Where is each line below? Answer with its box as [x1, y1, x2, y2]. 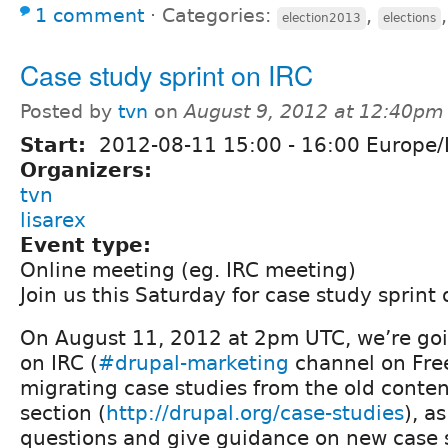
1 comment [35, 4, 144, 26]
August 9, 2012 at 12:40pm [184, 100, 444, 122]
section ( [20, 400, 106, 425]
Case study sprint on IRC [20, 54, 313, 94]
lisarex [20, 207, 86, 232]
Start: [20, 132, 93, 157]
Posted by [20, 100, 118, 122]
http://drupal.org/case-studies [106, 400, 404, 425]
